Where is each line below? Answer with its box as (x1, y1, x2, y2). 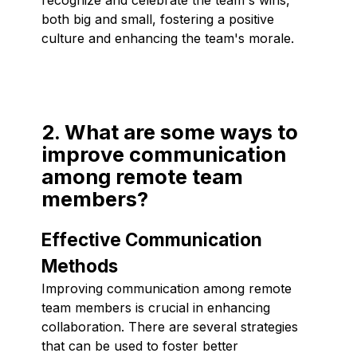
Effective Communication (41, 228, 262, 250)
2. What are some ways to (41, 119, 298, 144)
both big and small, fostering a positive (41, 10, 274, 27)
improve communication (41, 141, 286, 167)
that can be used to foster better (41, 337, 238, 354)
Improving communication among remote (41, 280, 292, 296)
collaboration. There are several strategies (41, 318, 298, 335)
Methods (41, 254, 118, 277)
